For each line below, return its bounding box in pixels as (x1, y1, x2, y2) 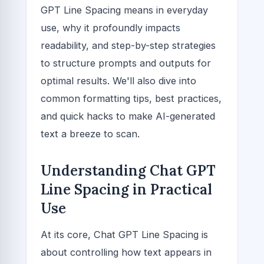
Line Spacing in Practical (41, 180, 212, 199)
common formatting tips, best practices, (41, 93, 222, 105)
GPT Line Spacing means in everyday (41, 4, 208, 16)
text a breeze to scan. (41, 128, 140, 140)
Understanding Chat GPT (41, 161, 216, 180)
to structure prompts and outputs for (41, 57, 211, 70)
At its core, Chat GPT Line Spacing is (41, 228, 208, 240)
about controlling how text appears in (41, 246, 212, 258)
